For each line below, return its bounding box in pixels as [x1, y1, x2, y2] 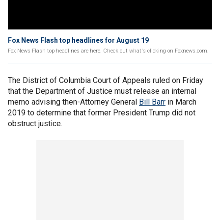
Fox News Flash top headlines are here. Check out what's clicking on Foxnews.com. [8, 48, 209, 54]
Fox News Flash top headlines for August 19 [8, 36, 149, 44]
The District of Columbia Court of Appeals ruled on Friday [8, 76, 203, 85]
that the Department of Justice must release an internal [8, 86, 196, 96]
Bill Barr [139, 97, 165, 107]
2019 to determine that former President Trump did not [8, 108, 195, 117]
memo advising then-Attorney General [8, 97, 139, 107]
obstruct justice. [8, 119, 62, 128]
